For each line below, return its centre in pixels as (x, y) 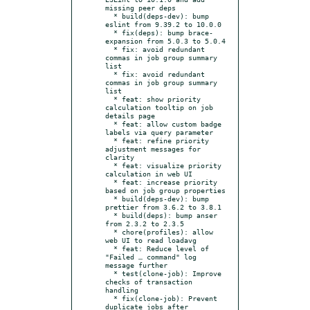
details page (130, 115)
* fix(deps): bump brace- (109, 32)
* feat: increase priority (109, 182)
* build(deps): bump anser (109, 215)
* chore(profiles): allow (109, 231)
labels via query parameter (159, 132)
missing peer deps (140, 7)
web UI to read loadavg (151, 240)
